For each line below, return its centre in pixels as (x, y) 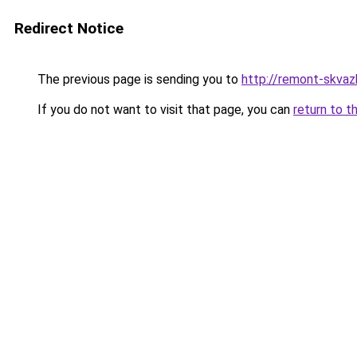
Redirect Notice (69, 28)
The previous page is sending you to (138, 79)
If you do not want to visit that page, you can (164, 110)
